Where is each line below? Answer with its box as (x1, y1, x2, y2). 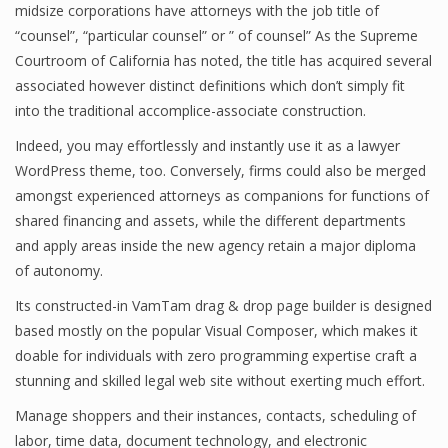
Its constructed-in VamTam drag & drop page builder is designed (15, 296, 432, 315)
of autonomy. (15, 261, 103, 280)
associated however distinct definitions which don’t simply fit (15, 76, 405, 95)
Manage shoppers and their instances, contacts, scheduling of (15, 406, 416, 425)
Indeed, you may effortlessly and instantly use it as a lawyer (15, 136, 400, 155)
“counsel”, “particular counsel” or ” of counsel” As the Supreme (15, 26, 418, 45)
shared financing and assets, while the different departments (15, 211, 406, 230)
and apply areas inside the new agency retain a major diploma (15, 236, 416, 255)
